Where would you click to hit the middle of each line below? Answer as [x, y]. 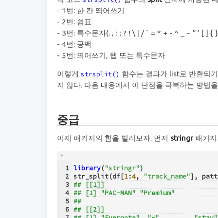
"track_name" [167, 176]
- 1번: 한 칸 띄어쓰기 [91, 10]
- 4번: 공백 [74, 44]
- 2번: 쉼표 [74, 21]
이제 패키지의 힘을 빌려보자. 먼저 [114, 138]
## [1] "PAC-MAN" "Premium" [124, 193]
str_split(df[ [99, 176]
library [87, 168]
